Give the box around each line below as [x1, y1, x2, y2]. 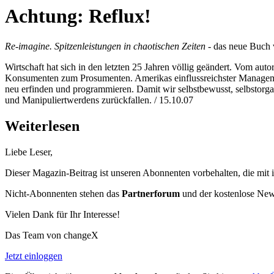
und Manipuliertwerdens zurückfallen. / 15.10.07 [5, 94, 193, 105]
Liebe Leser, [5, 146, 53, 157]
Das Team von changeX [5, 229, 98, 240]
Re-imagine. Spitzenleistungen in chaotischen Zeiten [5, 40, 206, 51]
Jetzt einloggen [5, 250, 62, 261]
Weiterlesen [5, 117, 80, 134]
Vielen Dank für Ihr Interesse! [5, 209, 120, 220]
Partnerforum [122, 188, 180, 199]
